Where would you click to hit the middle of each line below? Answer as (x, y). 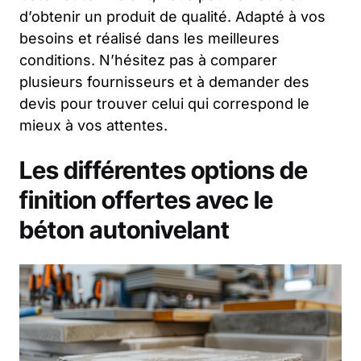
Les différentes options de (164, 170)
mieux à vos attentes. (93, 125)
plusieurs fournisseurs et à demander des (164, 81)
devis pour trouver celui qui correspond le (164, 103)
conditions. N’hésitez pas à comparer (148, 60)
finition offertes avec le (146, 199)
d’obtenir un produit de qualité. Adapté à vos (172, 16)
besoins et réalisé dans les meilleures (149, 38)
